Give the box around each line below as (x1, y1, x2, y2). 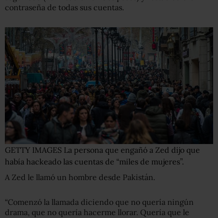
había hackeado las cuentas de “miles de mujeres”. (5, 157, 184, 167)
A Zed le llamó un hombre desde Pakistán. (5, 172, 155, 182)
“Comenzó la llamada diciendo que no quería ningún (5, 197, 194, 207)
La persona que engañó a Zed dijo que (64, 145, 200, 155)
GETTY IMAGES (5, 145, 64, 155)
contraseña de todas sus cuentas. (5, 2, 124, 12)
